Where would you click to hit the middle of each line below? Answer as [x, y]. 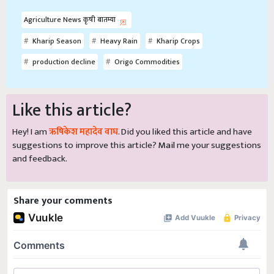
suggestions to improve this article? [85, 146]
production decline [63, 62]
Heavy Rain [118, 41]
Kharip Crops [177, 41]
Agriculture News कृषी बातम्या [71, 20]
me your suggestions [218, 146]
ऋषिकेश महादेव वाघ [83, 132]
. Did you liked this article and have [185, 132]
